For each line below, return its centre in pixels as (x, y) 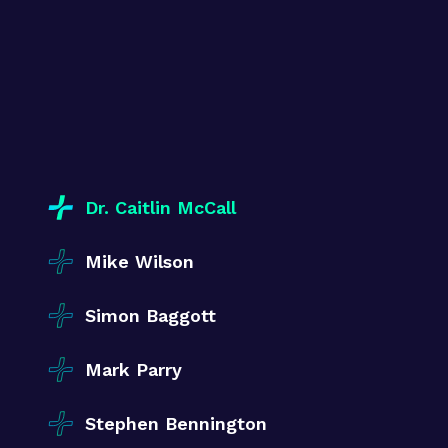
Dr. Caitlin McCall (160, 207)
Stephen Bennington (176, 423)
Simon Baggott (150, 315)
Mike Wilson (139, 261)
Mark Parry (133, 369)
